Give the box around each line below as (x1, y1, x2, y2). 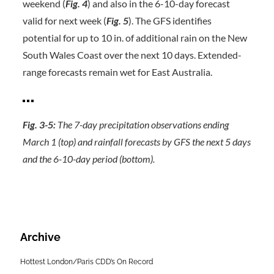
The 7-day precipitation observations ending (57, 119, 229, 130)
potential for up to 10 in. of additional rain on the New (22, 32, 247, 43)
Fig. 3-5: (22, 119, 57, 130)
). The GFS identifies (128, 15, 212, 26)
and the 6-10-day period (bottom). (22, 153, 155, 165)
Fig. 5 (106, 15, 128, 26)
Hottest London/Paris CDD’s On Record (20, 257, 153, 266)
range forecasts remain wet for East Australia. (22, 66, 212, 78)
